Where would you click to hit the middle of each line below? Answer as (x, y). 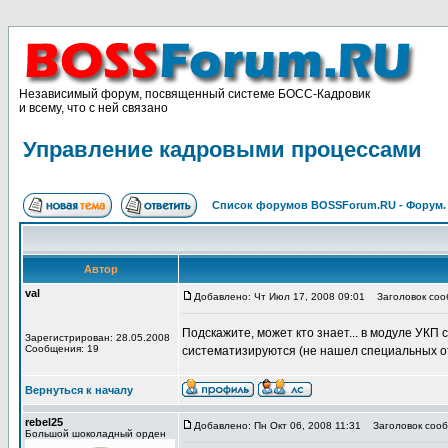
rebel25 (44, 422)
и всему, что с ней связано (93, 108)
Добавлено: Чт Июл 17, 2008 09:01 (279, 296)
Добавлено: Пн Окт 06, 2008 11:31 (277, 425)
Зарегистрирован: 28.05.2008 (97, 337)
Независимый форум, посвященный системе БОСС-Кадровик (194, 94)
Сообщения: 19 (62, 348)
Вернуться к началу (79, 390)
